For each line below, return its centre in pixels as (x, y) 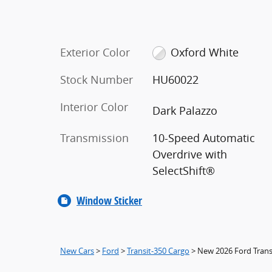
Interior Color (94, 107)
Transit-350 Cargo (158, 251)
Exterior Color (95, 52)
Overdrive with (189, 154)
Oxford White (205, 52)
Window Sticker (109, 201)
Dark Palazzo (185, 110)
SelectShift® (183, 171)
